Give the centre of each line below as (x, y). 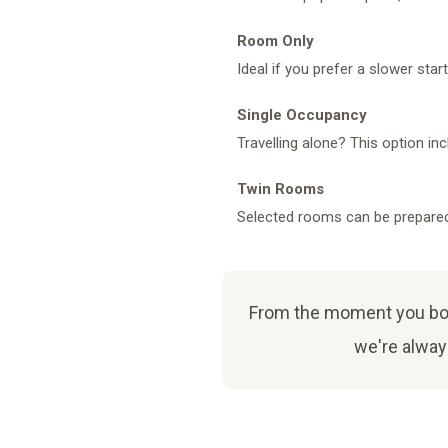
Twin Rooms (280, 188)
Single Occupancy (302, 114)
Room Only (275, 40)
